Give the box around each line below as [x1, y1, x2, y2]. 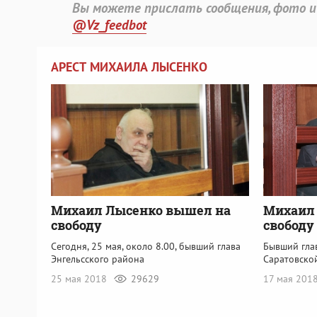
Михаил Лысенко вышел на [51, 201, 231, 219]
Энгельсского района [51, 252, 144, 265]
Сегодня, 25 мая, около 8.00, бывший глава [51, 239, 241, 253]
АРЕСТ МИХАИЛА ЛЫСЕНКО [51, 59, 207, 76]
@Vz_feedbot [72, 16, 146, 34]
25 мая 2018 [51, 272, 110, 285]
